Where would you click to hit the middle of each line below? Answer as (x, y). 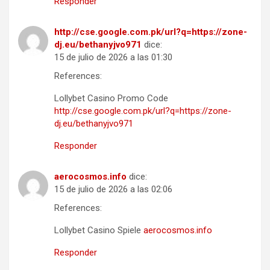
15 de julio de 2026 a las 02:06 (113, 189)
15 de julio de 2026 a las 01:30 (113, 57)
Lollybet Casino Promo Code (111, 98)
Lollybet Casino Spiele (99, 230)
